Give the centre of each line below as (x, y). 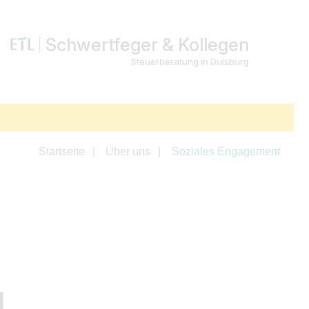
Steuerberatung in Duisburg (190, 61)
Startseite (61, 151)
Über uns (128, 151)
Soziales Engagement (226, 151)
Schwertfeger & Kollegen (147, 44)
